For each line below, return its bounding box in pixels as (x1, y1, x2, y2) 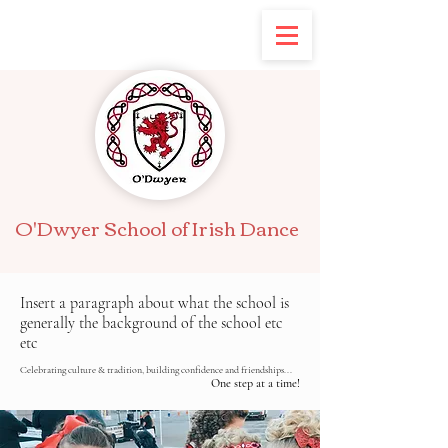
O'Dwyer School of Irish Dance (15, 210, 300, 245)
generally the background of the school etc (20, 313, 283, 333)
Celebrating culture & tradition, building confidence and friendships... (20, 364, 292, 376)
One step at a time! (211, 376, 300, 390)
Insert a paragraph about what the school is (20, 293, 289, 313)
